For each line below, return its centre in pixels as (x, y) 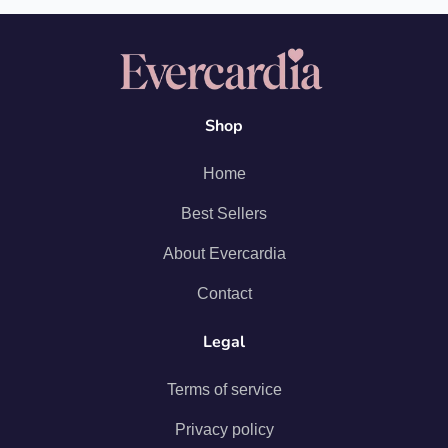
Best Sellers (224, 213)
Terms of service (224, 389)
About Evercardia (224, 253)
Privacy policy (224, 429)
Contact (224, 293)
